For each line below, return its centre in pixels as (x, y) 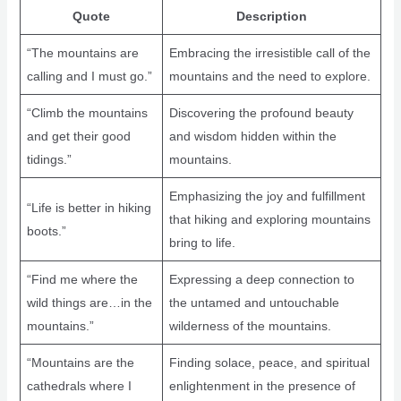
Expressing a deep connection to (261, 279)
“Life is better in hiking (89, 207)
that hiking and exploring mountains (269, 219)
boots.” (46, 230)
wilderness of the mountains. (250, 325)
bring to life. (202, 242)
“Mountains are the (80, 362)
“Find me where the (82, 279)
